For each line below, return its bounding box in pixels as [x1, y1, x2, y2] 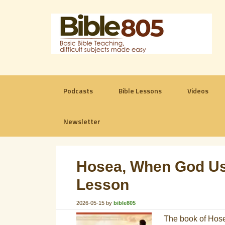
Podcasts [63, 85, 93, 96]
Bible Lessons [119, 85, 162, 96]
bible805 [114, 200, 136, 206]
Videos [187, 85, 208, 96]
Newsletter [63, 116, 100, 127]
